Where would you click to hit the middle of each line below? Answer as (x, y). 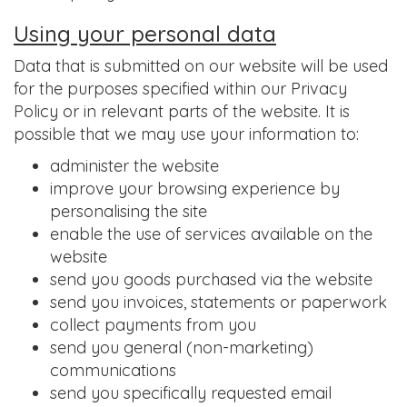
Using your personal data (145, 34)
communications (113, 370)
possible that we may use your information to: (186, 134)
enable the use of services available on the (211, 234)
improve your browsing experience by (195, 189)
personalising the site (129, 211)
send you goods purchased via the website (211, 279)
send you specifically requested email (191, 393)
